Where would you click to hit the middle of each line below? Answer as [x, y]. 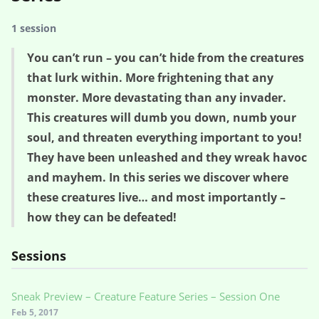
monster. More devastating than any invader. [157, 98]
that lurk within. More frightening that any [150, 78]
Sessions [39, 256]
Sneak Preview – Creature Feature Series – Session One [146, 296]
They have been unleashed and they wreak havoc [167, 157]
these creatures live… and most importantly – [156, 197]
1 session [34, 28]
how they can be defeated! [102, 217]
